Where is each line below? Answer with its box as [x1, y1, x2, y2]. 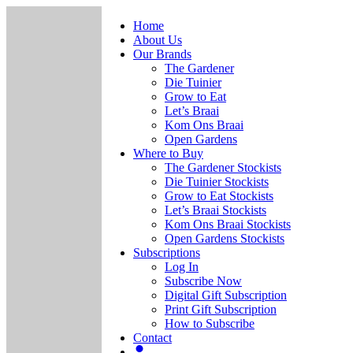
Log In [164, 260, 199, 273]
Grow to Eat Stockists [164, 189, 273, 203]
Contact [132, 331, 172, 344]
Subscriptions [132, 246, 200, 259]
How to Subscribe [164, 317, 255, 330]
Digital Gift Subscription [164, 288, 287, 302]
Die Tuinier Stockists [164, 175, 269, 188]
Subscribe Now [164, 274, 242, 288]
